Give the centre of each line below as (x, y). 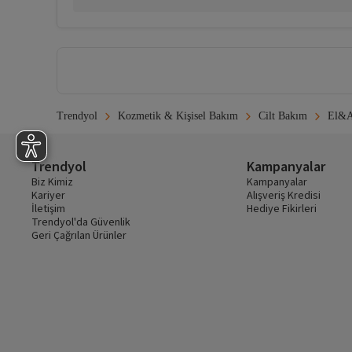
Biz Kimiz (52, 183)
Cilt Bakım (283, 116)
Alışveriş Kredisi (284, 196)
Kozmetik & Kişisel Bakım (178, 116)
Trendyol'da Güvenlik (81, 223)
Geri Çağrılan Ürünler (79, 236)
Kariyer (48, 196)
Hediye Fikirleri (282, 209)
